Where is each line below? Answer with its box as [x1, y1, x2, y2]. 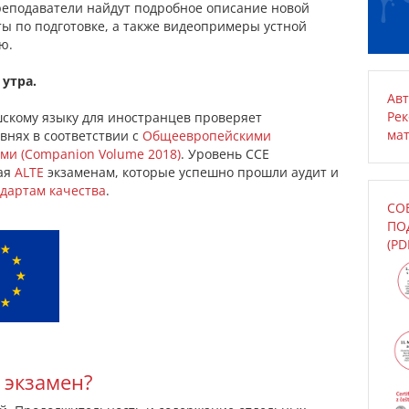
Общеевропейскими [142, 127, 271, 144]
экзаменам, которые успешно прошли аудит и [44, 163, 339, 181]
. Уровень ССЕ [181, 145, 269, 163]
